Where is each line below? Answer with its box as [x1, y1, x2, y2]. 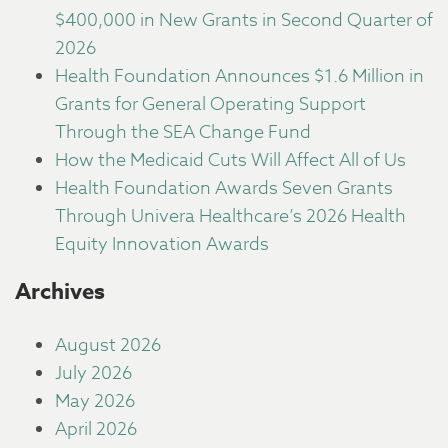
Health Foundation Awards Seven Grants [55, 175, 393, 202]
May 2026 [55, 388, 135, 415]
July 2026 [55, 360, 132, 387]
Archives [15, 276, 105, 308]
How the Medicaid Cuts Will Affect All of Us [55, 147, 406, 174]
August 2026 [55, 332, 161, 359]
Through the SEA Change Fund [55, 119, 311, 146]
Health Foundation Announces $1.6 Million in [55, 63, 424, 90]
